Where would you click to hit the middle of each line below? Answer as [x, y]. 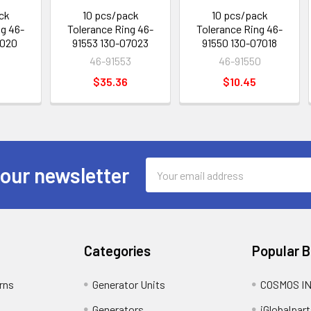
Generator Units [129, 284]
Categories [118, 251]
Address [165, 182]
